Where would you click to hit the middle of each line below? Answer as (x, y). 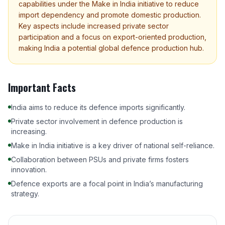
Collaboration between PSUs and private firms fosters (100, 159)
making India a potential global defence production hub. (111, 48)
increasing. (29, 131)
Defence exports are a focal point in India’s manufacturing (107, 184)
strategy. (25, 194)
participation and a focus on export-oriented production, (113, 37)
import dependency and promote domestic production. (110, 15)
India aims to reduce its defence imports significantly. (98, 107)
